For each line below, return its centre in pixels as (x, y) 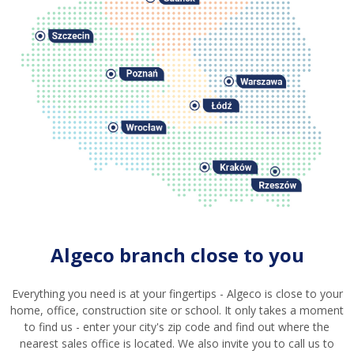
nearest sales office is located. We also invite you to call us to (177, 344)
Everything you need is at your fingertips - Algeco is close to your (177, 294)
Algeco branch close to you (177, 255)
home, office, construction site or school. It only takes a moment (177, 311)
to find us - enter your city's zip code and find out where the (177, 327)
